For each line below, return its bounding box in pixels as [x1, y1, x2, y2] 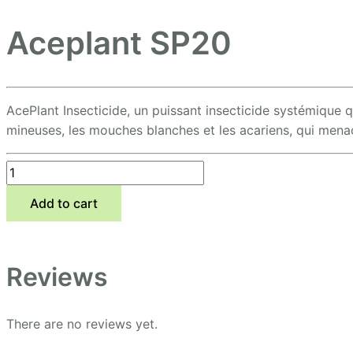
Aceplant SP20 [6, 23, 232, 62]
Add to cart [30, 195, 98, 211]
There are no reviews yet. [6, 315, 158, 332]
